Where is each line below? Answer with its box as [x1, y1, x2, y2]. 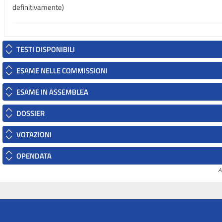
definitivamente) [12, 1, 64, 13]
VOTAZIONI [16, 129, 52, 140]
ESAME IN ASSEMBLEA [16, 86, 88, 98]
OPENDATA [16, 150, 52, 162]
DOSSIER [16, 108, 45, 119]
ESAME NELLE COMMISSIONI [16, 65, 108, 76]
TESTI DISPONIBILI [16, 44, 75, 55]
